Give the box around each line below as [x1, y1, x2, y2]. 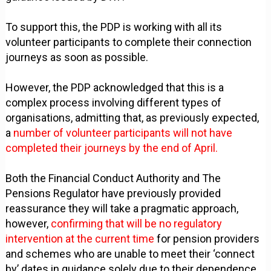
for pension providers [154, 232, 260, 245]
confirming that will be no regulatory [51, 217, 223, 230]
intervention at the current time [5, 232, 155, 245]
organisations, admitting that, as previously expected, [5, 111, 260, 124]
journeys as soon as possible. [5, 50, 149, 64]
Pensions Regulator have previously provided [5, 186, 221, 200]
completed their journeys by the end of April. [5, 141, 218, 154]
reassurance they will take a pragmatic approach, [5, 201, 239, 215]
